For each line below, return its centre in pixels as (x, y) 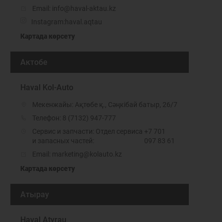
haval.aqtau (83, 22)
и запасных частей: (63, 141)
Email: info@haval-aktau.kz (74, 8)
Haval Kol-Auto (47, 87)
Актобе (34, 62)
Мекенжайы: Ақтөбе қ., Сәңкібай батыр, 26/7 (105, 105)
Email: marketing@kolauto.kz (77, 154)
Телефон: (47, 118)
